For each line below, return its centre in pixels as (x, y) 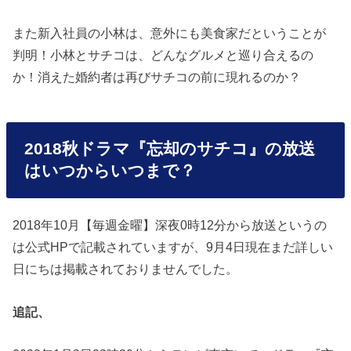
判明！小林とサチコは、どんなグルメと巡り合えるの (163, 55)
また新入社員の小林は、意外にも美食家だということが (170, 33)
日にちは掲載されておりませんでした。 (126, 269)
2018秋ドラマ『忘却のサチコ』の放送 (169, 149)
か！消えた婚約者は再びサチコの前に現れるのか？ (157, 77)
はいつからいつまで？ (110, 171)
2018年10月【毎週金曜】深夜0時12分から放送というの (170, 225)
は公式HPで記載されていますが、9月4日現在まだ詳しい (173, 247)
